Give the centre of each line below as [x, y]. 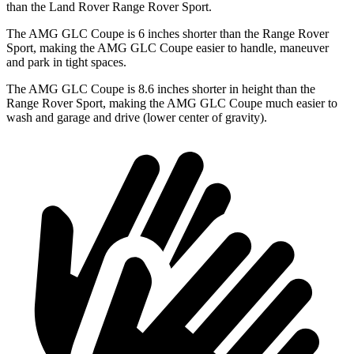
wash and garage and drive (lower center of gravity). [137, 118]
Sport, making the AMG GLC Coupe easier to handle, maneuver [168, 48]
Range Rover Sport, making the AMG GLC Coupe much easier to [172, 104]
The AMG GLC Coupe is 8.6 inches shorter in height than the [161, 89]
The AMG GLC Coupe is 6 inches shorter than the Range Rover [168, 34]
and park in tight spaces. [66, 62]
